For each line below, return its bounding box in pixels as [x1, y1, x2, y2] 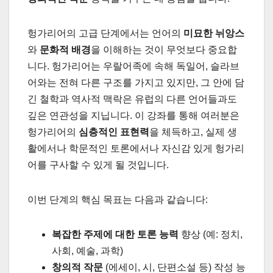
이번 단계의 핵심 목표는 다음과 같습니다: [27, 194, 208, 205]
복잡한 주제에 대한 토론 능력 [52, 229, 179, 240]
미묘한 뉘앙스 [183, 28, 244, 39]
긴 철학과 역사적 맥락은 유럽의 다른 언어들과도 [27, 94, 237, 105]
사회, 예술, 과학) [52, 246, 123, 257]
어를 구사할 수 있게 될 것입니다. [27, 160, 169, 171]
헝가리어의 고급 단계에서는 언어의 [27, 28, 183, 39]
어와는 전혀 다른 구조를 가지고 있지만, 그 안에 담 [27, 77, 244, 88]
